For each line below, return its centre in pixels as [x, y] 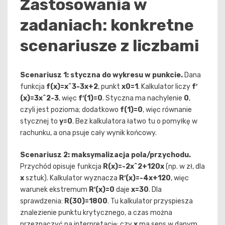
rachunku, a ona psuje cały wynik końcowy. [88, 133]
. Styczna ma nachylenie [143, 98]
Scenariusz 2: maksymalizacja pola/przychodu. [105, 155]
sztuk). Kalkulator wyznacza [72, 178]
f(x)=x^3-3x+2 [72, 87]
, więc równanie [167, 110]
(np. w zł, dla [185, 167]
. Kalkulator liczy [165, 87]
